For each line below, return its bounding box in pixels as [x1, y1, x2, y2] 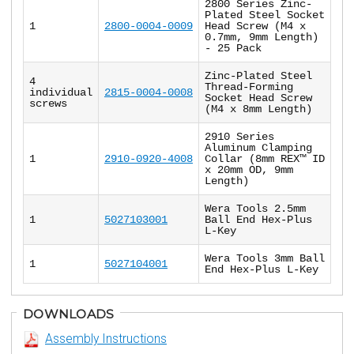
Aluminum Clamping [205, 141, 312, 155]
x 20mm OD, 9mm [205, 164, 293, 177]
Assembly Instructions [45, 331, 167, 347]
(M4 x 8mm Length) [205, 103, 312, 116]
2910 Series [205, 130, 274, 144]
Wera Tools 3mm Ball [205, 252, 325, 265]
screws [29, 97, 67, 111]
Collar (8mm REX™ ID [205, 153, 325, 166]
